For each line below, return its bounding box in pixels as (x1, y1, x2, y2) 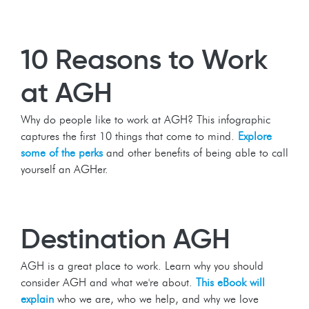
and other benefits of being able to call (103, 146, 288, 159)
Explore (238, 129, 272, 143)
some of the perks (21, 146, 103, 159)
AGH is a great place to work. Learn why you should (21, 259, 263, 272)
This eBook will (196, 275, 265, 289)
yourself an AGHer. (21, 162, 108, 176)
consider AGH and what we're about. (21, 275, 196, 289)
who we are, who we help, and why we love (54, 292, 259, 306)
